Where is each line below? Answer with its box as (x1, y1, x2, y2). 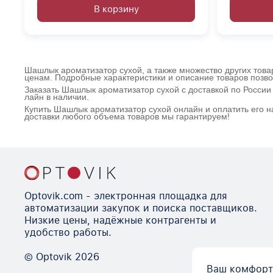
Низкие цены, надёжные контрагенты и (24, 214, 216, 227)
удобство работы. (24, 227, 115, 239)
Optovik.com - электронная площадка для (24, 190, 227, 202)
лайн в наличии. (24, 91, 89, 102)
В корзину (93, 3, 139, 15)
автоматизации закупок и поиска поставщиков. (24, 202, 257, 214)
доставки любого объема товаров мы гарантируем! (24, 111, 230, 121)
